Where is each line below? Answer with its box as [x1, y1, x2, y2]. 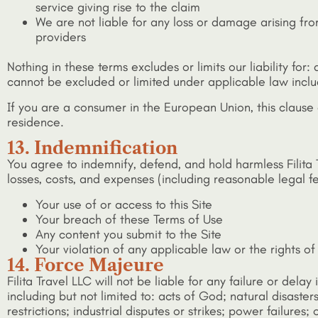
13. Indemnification [7, 138, 177, 159]
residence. [7, 114, 64, 130]
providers [35, 29, 86, 45]
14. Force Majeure [7, 254, 164, 275]
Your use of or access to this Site [35, 196, 212, 212]
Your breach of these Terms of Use [35, 211, 223, 227]
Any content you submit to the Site [35, 226, 221, 242]
